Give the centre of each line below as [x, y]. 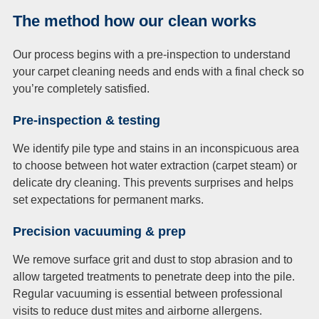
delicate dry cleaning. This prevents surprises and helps [153, 182]
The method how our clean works [135, 21]
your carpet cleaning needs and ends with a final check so [158, 71]
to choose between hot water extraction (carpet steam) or [155, 165]
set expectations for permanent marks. [108, 199]
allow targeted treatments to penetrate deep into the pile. [154, 276]
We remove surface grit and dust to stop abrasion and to [153, 259]
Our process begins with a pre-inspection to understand [152, 54]
